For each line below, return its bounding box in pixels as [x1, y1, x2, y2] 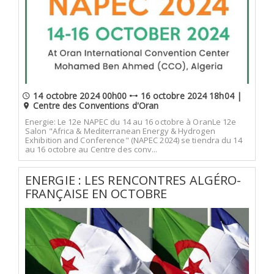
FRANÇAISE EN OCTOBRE [25, 185, 168, 202]
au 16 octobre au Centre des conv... [25, 144, 158, 155]
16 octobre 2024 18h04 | [138, 89, 242, 102]
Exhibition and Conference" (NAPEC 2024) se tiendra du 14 [25, 135, 242, 146]
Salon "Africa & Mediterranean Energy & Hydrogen [25, 125, 215, 136]
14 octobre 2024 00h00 [31, 89, 130, 102]
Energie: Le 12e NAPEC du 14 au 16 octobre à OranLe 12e [25, 116, 237, 127]
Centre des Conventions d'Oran [31, 99, 159, 111]
